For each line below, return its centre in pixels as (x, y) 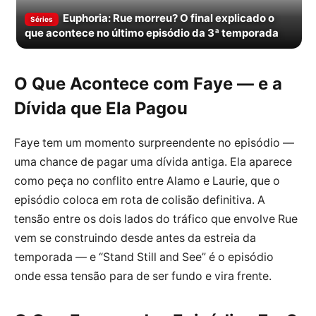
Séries (42, 19)
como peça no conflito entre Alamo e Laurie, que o (147, 181)
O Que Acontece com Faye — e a (148, 84)
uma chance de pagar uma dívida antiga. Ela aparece (153, 162)
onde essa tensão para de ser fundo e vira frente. (143, 276)
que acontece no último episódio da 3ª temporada (152, 32)
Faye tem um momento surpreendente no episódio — (154, 143)
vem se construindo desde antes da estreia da (135, 238)
